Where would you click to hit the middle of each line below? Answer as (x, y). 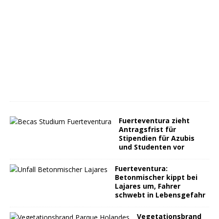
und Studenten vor (152, 147)
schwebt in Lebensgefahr (160, 195)
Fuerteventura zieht (154, 120)
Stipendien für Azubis (157, 138)
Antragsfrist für (147, 129)
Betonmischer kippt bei (156, 177)
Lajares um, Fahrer (148, 186)
